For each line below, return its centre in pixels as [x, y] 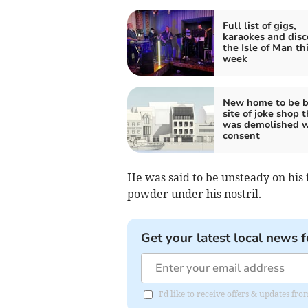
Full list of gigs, [259, 26]
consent [241, 136]
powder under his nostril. [194, 194]
